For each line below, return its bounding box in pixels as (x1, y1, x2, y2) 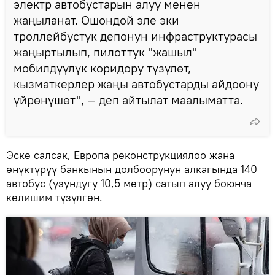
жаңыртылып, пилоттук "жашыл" (14, 44, 197, 60)
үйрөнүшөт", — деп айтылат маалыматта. (14, 92, 243, 108)
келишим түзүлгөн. (6, 190, 103, 205)
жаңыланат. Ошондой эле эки (14, 12, 179, 28)
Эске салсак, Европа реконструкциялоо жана (6, 148, 234, 163)
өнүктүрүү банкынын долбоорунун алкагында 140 (6, 162, 257, 177)
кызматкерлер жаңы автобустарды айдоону (14, 76, 259, 92)
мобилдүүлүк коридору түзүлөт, (14, 60, 191, 76)
